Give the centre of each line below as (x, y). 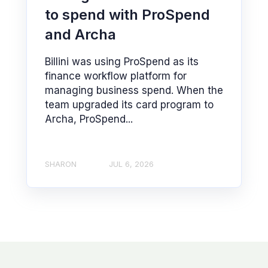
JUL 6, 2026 (131, 165)
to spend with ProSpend (127, 14)
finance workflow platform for (116, 76)
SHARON (61, 165)
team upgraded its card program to (129, 104)
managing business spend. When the (134, 90)
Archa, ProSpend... (89, 119)
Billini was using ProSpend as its (122, 61)
